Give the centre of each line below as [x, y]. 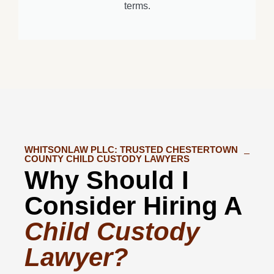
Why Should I [107, 180]
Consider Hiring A [133, 206]
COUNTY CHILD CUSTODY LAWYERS [107, 158]
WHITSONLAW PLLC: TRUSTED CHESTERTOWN [131, 149]
